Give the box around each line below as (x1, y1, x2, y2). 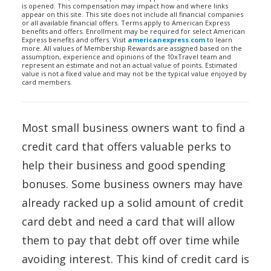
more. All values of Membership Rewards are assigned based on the (22, 44, 242, 53)
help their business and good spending (22, 158, 226, 172)
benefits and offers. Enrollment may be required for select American (22, 27, 245, 36)
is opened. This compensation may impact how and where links (22, 1, 228, 10)
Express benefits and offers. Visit (22, 35, 128, 44)
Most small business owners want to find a (22, 120, 245, 135)
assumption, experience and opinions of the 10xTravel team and (22, 52, 231, 61)
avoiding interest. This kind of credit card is (22, 252, 249, 266)
